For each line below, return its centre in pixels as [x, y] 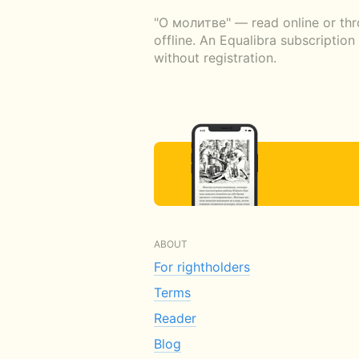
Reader [175, 318]
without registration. [215, 57]
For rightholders [202, 266]
